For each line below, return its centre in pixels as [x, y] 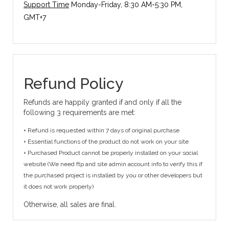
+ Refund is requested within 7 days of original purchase [101, 130]
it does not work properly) [59, 186]
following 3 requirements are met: [79, 112]
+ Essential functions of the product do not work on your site [106, 141]
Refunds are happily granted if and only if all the [102, 102]
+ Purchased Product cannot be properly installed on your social [111, 153]
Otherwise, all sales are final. [70, 204]
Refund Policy [73, 83]
